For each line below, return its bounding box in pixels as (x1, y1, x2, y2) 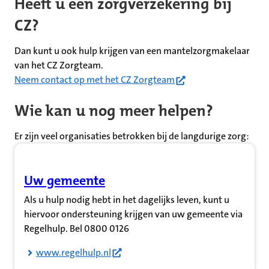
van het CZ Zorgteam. (14, 59, 103, 72)
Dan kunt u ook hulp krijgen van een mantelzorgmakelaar (14, 44, 250, 58)
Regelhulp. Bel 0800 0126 (24, 222, 129, 235)
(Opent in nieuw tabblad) (24, 180, 173, 198)
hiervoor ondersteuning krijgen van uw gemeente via (24, 207, 243, 220)
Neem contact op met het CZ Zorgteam (14, 73, 175, 86)
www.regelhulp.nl (36, 246, 111, 259)
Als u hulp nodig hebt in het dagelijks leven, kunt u (24, 193, 229, 206)
